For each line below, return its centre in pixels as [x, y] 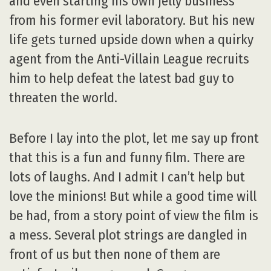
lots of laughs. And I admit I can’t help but [127, 177]
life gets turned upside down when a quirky [131, 40]
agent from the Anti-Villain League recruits [129, 59]
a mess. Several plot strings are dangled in [128, 235]
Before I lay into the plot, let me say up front [134, 138]
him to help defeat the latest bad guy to [122, 79]
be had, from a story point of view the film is [134, 215]
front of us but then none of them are [115, 254]
